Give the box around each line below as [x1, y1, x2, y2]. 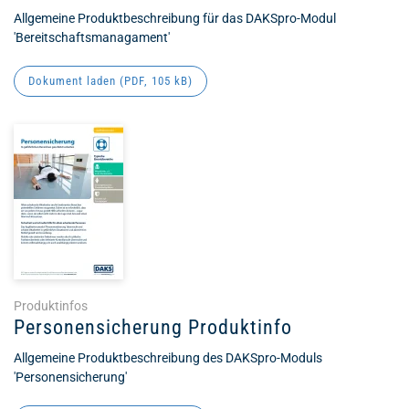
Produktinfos [14, 299, 88, 313]
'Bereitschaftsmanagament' [14, 30, 170, 45]
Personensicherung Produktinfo [14, 316, 292, 339]
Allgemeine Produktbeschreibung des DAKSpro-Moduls [14, 351, 322, 365]
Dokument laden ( [28, 74, 124, 88]
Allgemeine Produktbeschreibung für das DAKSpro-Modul [14, 11, 336, 26]
